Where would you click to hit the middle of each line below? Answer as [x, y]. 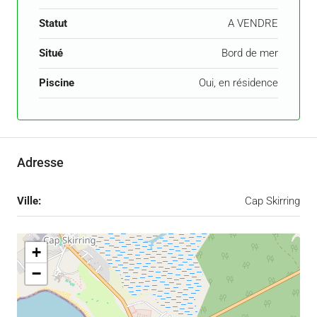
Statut [53, 24]
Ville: [29, 201]
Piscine [57, 83]
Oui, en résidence [238, 83]
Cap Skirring [272, 201]
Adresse [40, 163]
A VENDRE [253, 24]
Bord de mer [250, 53]
